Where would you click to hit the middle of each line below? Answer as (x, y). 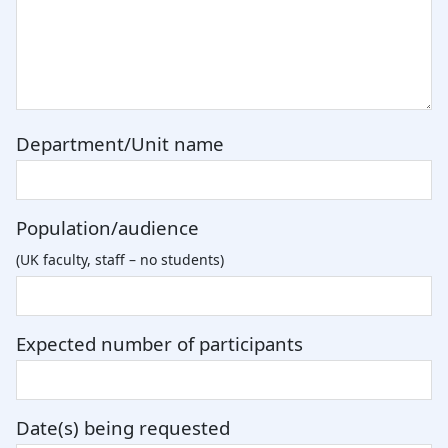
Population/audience (107, 228)
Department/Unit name (120, 144)
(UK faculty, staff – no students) (120, 260)
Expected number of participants (159, 344)
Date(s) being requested (123, 428)
